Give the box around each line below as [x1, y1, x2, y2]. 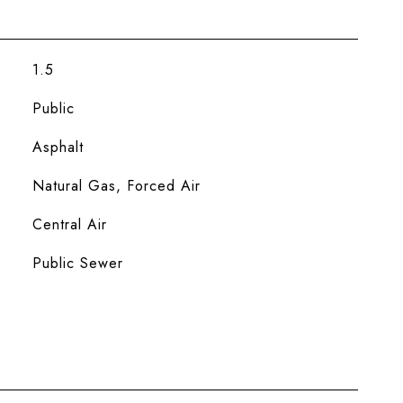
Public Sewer [31, 253, 123, 273]
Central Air [31, 214, 107, 235]
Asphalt [31, 137, 84, 157]
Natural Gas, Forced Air [31, 175, 201, 196]
